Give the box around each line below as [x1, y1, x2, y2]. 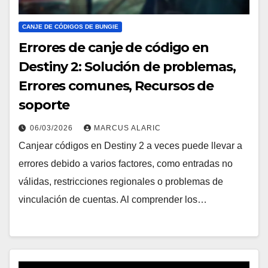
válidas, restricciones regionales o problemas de [19, 176, 223, 187]
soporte [19, 97, 70, 114]
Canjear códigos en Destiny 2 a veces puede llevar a [19, 141, 242, 151]
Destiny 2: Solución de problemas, [19, 59, 236, 75]
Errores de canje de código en [19, 39, 209, 56]
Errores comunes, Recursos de [19, 78, 214, 95]
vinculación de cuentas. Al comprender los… [19, 194, 207, 205]
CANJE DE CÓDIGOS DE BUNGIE [22, 23, 118, 31]
